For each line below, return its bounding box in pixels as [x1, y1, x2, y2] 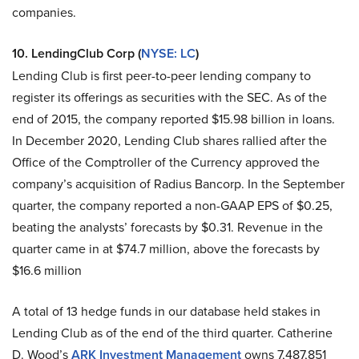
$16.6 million [12, 261, 82, 280]
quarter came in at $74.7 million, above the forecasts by [12, 240, 320, 259]
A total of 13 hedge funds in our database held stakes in [12, 302, 321, 321]
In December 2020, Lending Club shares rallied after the [12, 131, 327, 151]
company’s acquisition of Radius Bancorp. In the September [12, 175, 345, 194]
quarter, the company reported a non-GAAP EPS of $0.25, [12, 196, 333, 216]
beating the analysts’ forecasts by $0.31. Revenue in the [12, 218, 323, 237]
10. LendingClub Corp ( [12, 44, 141, 63]
